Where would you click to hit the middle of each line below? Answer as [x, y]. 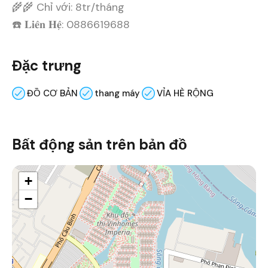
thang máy [117, 93]
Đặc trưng [47, 65]
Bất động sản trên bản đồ [100, 144]
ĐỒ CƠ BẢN [52, 93]
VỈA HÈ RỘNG [185, 93]
